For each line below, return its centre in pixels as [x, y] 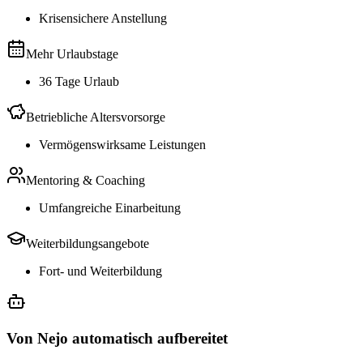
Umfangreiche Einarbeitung [110, 207]
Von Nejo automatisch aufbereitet [117, 338]
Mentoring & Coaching [85, 180]
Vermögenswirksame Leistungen [122, 144]
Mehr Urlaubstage [72, 53]
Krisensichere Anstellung [103, 18]
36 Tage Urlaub [79, 81]
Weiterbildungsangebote [88, 243]
